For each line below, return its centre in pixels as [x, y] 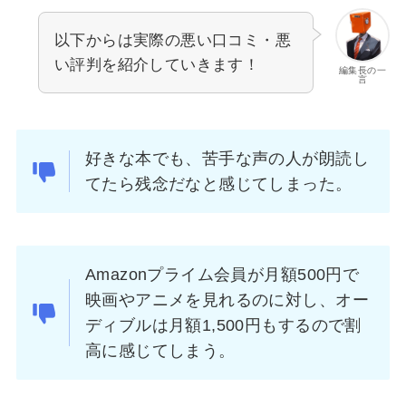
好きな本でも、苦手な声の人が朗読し [227, 159]
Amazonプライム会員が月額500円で [222, 274]
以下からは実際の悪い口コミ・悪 [172, 41]
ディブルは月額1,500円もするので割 [223, 325]
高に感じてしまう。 [160, 350]
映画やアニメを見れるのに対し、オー [227, 300]
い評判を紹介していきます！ [157, 65]
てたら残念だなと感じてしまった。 [219, 184]
